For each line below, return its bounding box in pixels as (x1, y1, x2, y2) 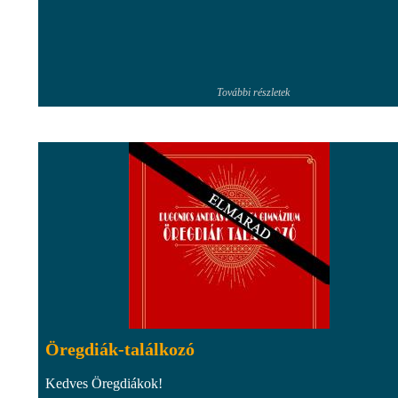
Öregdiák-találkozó (45, 338, 195, 359)
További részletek (217, 85, 290, 99)
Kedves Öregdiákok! (45, 375, 163, 391)
